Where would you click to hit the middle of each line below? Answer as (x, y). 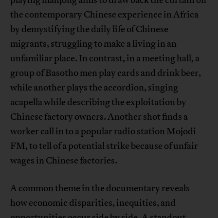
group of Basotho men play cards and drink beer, (106, 73)
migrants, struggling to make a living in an (94, 44)
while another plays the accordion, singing (94, 88)
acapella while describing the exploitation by (99, 102)
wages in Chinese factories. (64, 161)
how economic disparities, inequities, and (93, 203)
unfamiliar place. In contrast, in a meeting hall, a (105, 59)
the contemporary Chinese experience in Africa (105, 15)
